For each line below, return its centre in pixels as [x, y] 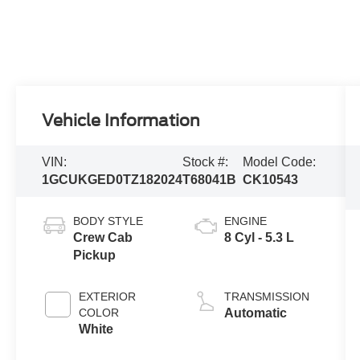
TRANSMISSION [266, 296]
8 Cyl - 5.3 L [259, 237]
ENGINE [245, 221]
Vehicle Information [121, 120]
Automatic [255, 313]
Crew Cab [103, 237]
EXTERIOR [108, 296]
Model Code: [279, 162]
